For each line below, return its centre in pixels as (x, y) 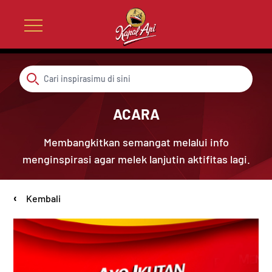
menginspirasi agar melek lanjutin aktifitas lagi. (136, 159)
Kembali (43, 198)
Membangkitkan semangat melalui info (136, 142)
